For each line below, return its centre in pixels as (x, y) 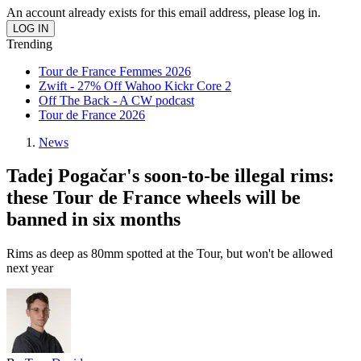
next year (30, 268)
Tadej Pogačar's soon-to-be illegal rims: (170, 176)
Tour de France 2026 (92, 114)
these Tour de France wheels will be (154, 198)
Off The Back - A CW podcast (116, 100)
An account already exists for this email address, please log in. (164, 12)
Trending (29, 44)
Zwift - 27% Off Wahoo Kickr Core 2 (135, 85)
